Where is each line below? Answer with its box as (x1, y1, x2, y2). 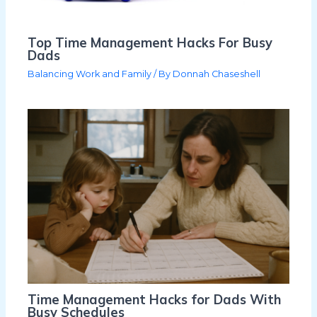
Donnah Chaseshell (173, 68, 261, 79)
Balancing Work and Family (28, 68, 152, 79)
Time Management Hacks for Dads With (28, 292, 282, 309)
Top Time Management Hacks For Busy (28, 35, 273, 52)
